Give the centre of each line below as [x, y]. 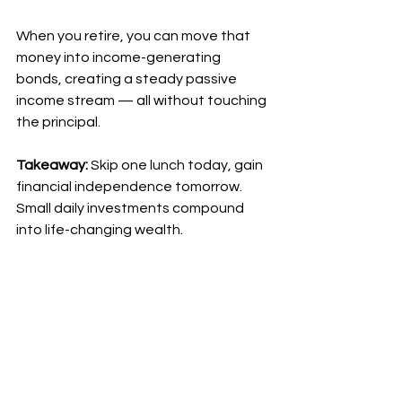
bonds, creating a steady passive [128, 79]
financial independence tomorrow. [131, 187]
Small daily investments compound [131, 208]
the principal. [58, 122]
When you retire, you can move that [135, 36]
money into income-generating [120, 57]
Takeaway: [52, 165]
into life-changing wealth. [100, 230]
